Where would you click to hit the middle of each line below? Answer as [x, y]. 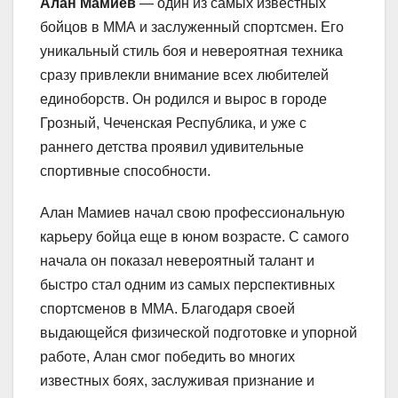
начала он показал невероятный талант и [177, 261]
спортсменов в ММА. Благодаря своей [167, 309]
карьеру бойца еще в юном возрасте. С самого [195, 237]
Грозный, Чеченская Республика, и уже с [173, 123]
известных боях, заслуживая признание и [177, 381]
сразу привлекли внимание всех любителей [184, 76]
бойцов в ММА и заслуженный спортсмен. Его [192, 28]
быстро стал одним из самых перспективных [187, 285]
